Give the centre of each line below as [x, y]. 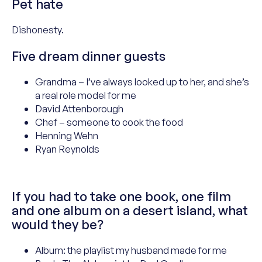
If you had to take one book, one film [121, 196]
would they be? [58, 224]
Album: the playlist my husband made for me [131, 250]
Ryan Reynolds [67, 149]
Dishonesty [37, 30]
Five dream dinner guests [89, 56]
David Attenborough [79, 108]
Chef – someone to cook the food [109, 122]
